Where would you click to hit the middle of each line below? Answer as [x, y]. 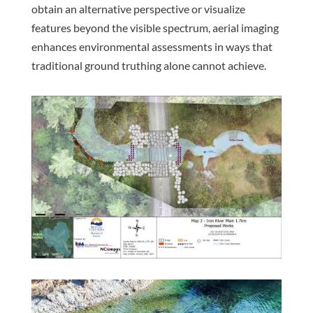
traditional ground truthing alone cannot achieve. [148, 66]
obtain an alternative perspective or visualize [138, 9]
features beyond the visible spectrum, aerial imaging [155, 28]
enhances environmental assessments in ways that [152, 47]
